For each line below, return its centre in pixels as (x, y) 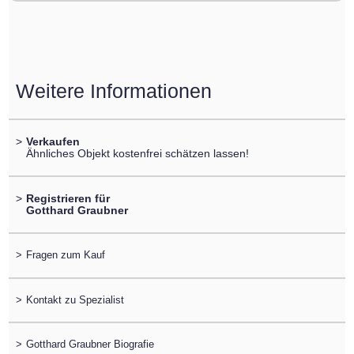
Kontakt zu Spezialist (75, 299)
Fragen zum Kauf (65, 255)
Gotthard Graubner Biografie (90, 344)
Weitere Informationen (113, 91)
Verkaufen (53, 141)
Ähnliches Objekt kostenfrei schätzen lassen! (137, 153)
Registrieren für (68, 199)
